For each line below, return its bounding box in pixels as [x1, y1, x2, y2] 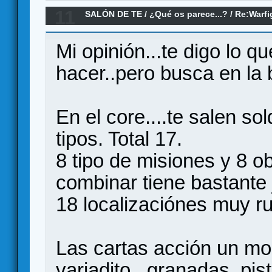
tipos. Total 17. [56, 127, 182, 150]
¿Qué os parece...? [149, 9, 228, 19]
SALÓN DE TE [85, 9, 143, 19]
